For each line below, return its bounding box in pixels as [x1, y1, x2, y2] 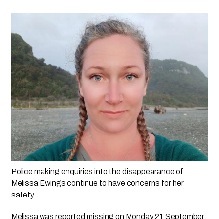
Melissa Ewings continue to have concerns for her [11, 178, 184, 187]
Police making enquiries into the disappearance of [11, 167, 183, 175]
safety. [11, 190, 35, 199]
